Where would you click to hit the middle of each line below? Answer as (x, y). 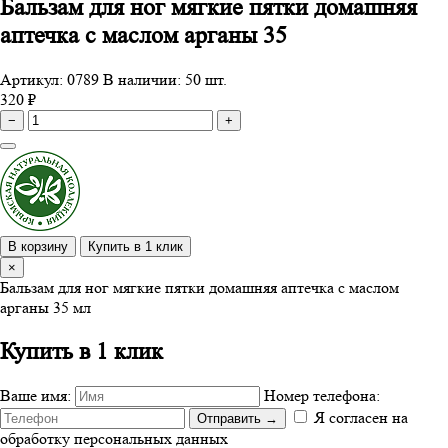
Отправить (231, 418)
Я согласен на (361, 417)
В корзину (38, 247)
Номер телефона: (322, 395)
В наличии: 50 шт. (165, 80)
